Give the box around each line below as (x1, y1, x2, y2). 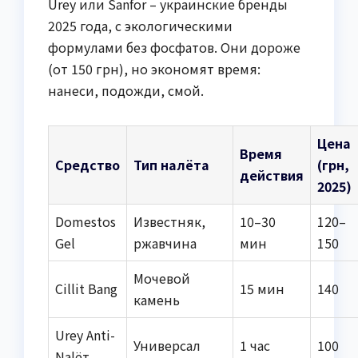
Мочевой (133, 268, 190, 288)
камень (133, 289, 180, 309)
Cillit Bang (55, 278, 117, 298)
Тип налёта (133, 154, 209, 174)
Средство (55, 154, 120, 174)
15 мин (240, 278, 284, 298)
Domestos (55, 211, 116, 231)
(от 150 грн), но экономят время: (48, 58, 261, 78)
